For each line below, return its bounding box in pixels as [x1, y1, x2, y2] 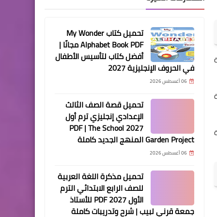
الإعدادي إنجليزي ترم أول [65, 109, 143, 124]
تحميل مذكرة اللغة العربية [58, 169, 143, 184]
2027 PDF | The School [69, 121, 124, 136]
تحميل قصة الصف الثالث [65, 97, 143, 112]
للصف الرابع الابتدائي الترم [60, 181, 143, 196]
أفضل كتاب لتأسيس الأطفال [55, 49, 143, 64]
